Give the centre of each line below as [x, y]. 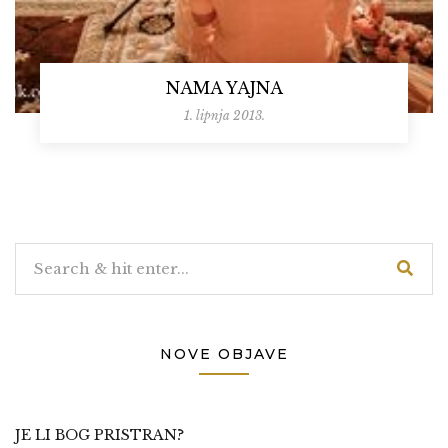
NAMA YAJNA [224, 88]
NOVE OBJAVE [224, 354]
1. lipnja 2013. [224, 116]
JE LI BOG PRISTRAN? [99, 435]
